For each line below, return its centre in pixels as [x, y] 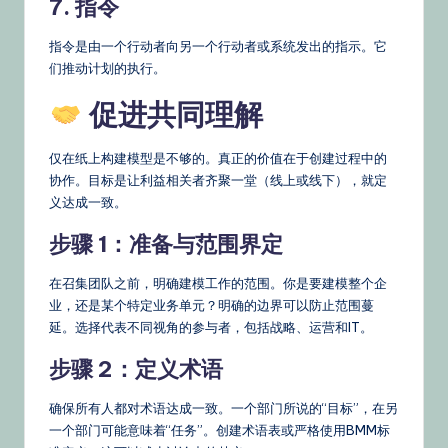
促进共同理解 [172, 115]
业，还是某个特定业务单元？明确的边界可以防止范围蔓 [211, 305]
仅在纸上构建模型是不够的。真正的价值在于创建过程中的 [218, 158]
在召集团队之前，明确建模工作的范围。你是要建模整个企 [218, 283]
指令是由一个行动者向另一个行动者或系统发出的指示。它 [218, 46]
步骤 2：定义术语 [136, 369]
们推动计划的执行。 [107, 68]
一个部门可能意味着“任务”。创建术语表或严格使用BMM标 [219, 430]
